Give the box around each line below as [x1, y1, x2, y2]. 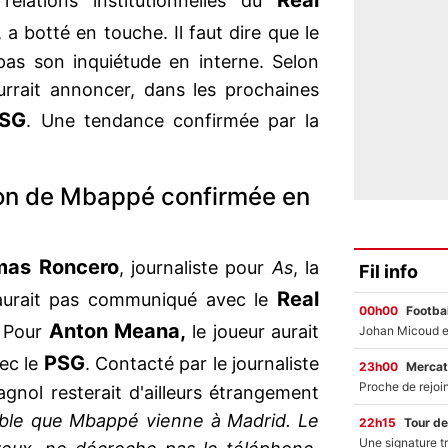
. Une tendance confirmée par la [26, 110, 320, 132]
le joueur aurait [186, 321, 320, 343]
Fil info [359, 260, 418, 282]
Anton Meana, [42, 319, 187, 344]
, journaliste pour [118, 257, 272, 279]
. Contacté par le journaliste [84, 353, 320, 375]
